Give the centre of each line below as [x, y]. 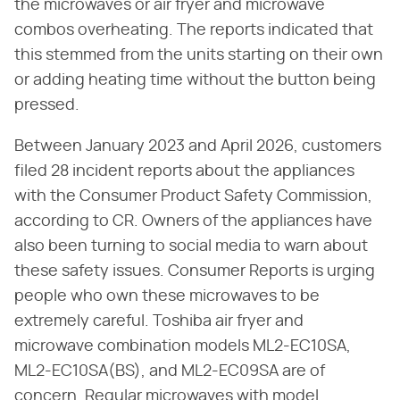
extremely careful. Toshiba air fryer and [159, 321]
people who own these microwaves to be [167, 296]
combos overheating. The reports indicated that [194, 30]
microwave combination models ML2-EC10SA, [183, 346]
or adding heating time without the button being [195, 80]
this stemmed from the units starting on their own [199, 55]
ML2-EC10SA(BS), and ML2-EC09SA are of [170, 371]
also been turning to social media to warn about [191, 246]
